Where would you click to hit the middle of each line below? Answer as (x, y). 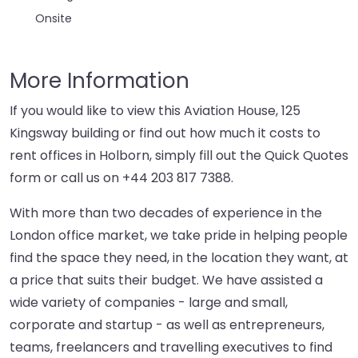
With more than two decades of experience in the (166, 213)
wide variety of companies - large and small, (149, 303)
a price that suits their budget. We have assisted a (166, 280)
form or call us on (66, 178)
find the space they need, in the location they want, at (179, 258)
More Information (99, 81)
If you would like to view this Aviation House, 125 (155, 111)
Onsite (54, 19)
